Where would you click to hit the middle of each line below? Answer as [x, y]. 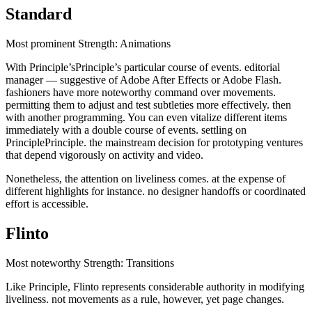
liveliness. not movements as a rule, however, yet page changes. [145, 299]
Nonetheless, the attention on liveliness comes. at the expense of [146, 178]
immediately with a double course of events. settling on [126, 130]
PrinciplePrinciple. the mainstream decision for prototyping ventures [154, 142]
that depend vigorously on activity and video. [104, 155]
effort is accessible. [47, 203]
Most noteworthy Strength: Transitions [90, 263]
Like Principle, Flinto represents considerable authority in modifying [155, 286]
